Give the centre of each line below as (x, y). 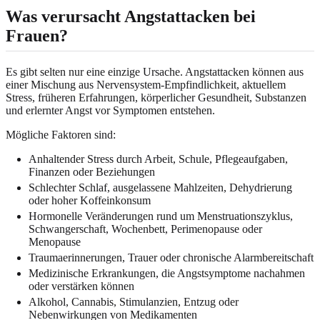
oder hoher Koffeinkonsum (90, 200)
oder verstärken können (81, 286)
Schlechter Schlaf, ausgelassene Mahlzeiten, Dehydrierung (160, 187)
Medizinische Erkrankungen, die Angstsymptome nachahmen (167, 273)
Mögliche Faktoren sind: (61, 134)
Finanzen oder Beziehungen (92, 171)
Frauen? (37, 35)
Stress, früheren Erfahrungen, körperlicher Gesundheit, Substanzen (156, 97)
